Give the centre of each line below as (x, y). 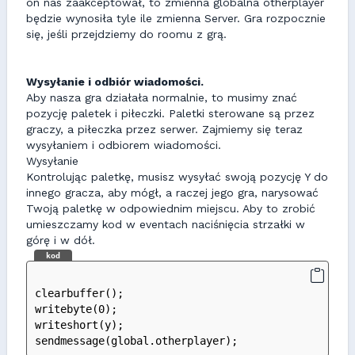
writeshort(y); (79, 325)
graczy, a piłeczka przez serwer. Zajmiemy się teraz (164, 129)
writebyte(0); (76, 309)
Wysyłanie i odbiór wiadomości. (115, 82)
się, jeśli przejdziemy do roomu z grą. (126, 34)
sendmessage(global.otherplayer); (136, 341)
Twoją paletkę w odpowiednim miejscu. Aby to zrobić (171, 208)
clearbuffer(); (79, 293)
